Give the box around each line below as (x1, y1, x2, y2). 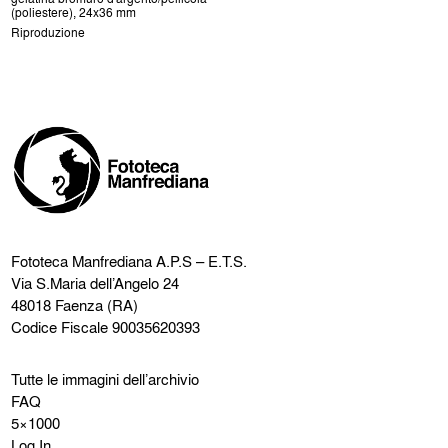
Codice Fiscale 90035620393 (11, 316, 201, 339)
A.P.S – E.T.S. (152, 250, 248, 273)
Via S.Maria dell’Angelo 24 (11, 272, 180, 295)
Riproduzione (11, 23, 86, 42)
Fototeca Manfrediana (11, 250, 153, 273)
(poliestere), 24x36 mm (11, 3, 137, 22)
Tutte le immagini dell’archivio (11, 368, 200, 391)
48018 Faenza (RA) (11, 294, 139, 317)
